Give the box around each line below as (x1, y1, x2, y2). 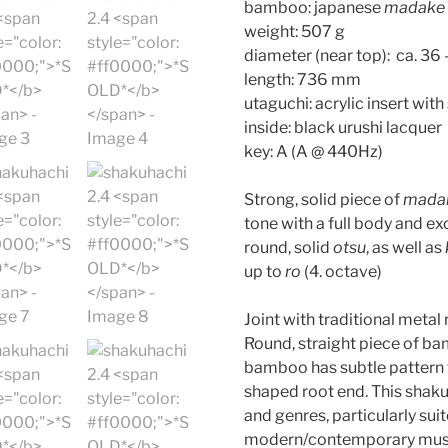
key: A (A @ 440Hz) (243, 141, 383, 161)
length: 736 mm (243, 69, 361, 89)
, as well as (365, 237, 445, 257)
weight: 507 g (243, 21, 345, 41)
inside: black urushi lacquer (243, 117, 442, 137)
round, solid (243, 237, 333, 257)
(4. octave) (300, 261, 382, 281)
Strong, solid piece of (243, 189, 403, 209)
